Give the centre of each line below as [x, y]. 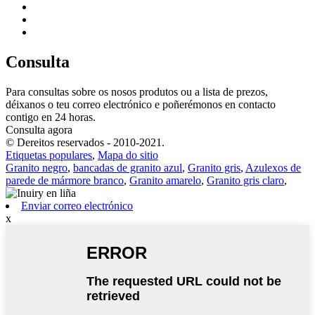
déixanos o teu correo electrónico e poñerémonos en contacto [141, 105]
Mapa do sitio [128, 155]
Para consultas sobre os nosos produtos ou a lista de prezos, [137, 92]
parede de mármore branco [65, 181]
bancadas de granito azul [128, 168]
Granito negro [37, 168]
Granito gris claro [245, 181]
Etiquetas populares [49, 155]
